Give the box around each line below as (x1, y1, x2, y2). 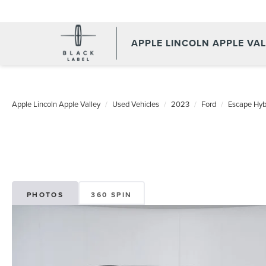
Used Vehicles (112, 99, 159, 109)
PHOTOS (26, 189, 64, 200)
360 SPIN (91, 189, 132, 200)
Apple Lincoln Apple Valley (12, 99, 100, 109)
